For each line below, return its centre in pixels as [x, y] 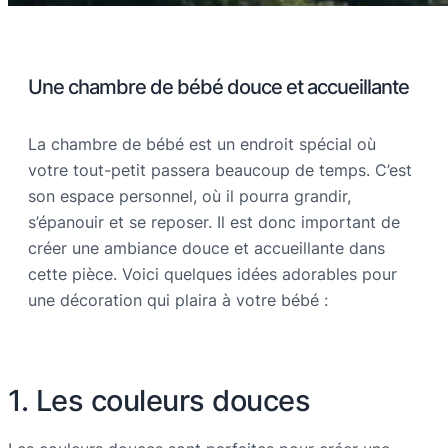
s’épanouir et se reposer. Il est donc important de [214, 222]
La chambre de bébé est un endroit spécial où [202, 144]
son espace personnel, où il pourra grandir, [189, 196]
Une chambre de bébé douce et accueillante [218, 86]
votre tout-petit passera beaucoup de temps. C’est [220, 170]
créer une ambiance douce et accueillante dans [206, 248]
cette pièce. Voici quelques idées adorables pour [212, 274]
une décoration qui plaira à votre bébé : [178, 300]
